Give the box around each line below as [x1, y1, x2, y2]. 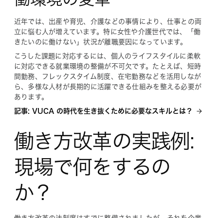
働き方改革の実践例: [14, 131, 195, 151]
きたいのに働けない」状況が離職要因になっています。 [14, 38, 187, 46]
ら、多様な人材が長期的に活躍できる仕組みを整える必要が [14, 83, 202, 91]
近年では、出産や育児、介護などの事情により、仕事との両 [14, 18, 202, 25]
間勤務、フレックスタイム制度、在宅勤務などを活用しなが [14, 73, 201, 80]
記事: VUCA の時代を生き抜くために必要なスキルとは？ [14, 108, 193, 115]
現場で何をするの [14, 157, 171, 177]
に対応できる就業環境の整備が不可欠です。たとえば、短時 [14, 63, 201, 70]
